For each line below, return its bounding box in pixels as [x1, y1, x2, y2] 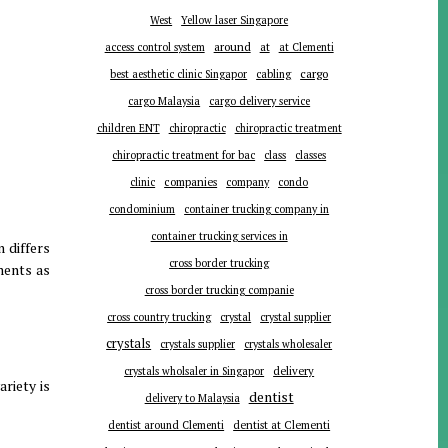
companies [164, 174, 218, 190]
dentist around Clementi [108, 418, 225, 433]
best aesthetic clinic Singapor [110, 67, 248, 82]
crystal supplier [260, 310, 332, 325]
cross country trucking [107, 310, 212, 325]
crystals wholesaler [244, 337, 333, 352]
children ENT [96, 121, 160, 136]
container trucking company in [184, 202, 330, 217]
